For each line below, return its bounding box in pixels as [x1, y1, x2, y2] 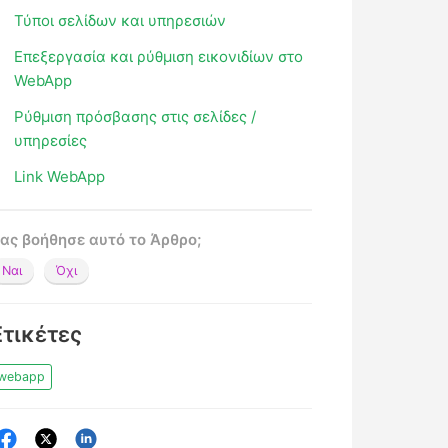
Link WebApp [13, 167, 105, 187]
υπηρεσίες [13, 131, 91, 151]
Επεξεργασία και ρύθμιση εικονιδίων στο [13, 47, 303, 67]
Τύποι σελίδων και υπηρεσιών [13, 11, 226, 31]
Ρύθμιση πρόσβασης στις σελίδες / [13, 107, 256, 127]
